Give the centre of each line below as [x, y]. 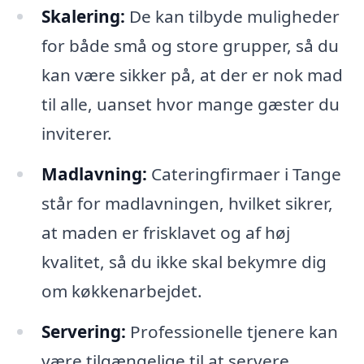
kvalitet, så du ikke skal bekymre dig [184, 261]
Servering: [83, 331]
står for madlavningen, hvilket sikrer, [187, 203]
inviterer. [76, 134]
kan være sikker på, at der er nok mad [192, 75]
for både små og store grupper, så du [190, 46]
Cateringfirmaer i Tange [244, 173]
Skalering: [83, 17]
